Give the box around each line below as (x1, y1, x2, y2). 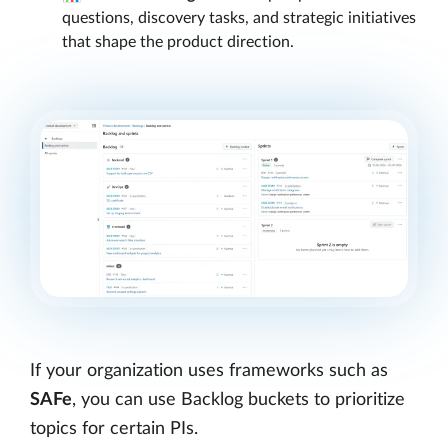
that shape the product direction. (62, 33, 294, 50)
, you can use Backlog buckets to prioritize (72, 391, 405, 410)
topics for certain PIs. (30, 420, 198, 439)
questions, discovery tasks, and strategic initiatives (62, 9, 416, 26)
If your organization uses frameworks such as (30, 362, 388, 381)
